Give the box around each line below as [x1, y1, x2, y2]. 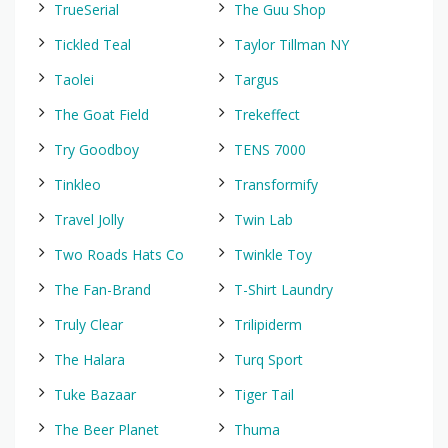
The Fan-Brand [54, 280, 151, 299]
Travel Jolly [54, 210, 124, 229]
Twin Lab [234, 210, 293, 229]
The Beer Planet [54, 420, 159, 439]
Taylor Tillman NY [234, 35, 349, 54]
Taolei [54, 70, 94, 89]
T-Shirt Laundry [234, 280, 333, 299]
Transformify [234, 175, 318, 194]
